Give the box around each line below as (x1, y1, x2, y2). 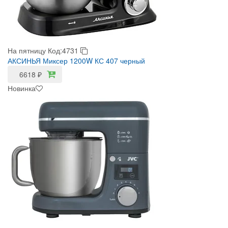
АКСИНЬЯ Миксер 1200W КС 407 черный (8, 55, 145, 66)
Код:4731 (48, 45, 80, 55)
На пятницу (8, 45, 46, 55)
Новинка (8, 83, 36, 93)
